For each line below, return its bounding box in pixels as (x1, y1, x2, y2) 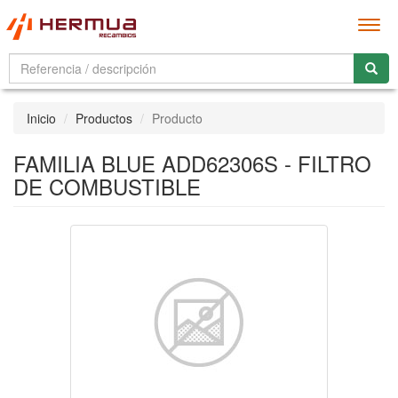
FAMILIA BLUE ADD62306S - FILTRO (13, 147, 371, 179)
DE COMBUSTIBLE (13, 171, 201, 202)
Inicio (27, 109, 56, 127)
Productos (76, 109, 132, 127)
